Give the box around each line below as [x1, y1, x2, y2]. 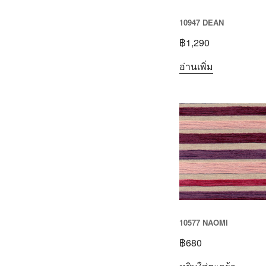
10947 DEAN [179, 17, 224, 28]
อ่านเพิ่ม [179, 59, 213, 73]
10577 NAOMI [179, 217, 228, 229]
